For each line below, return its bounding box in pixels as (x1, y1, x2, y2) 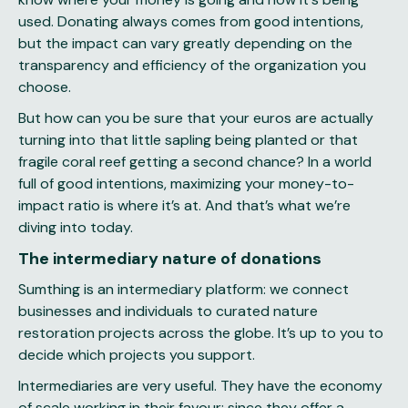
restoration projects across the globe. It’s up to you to (18, 323, 383, 342)
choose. (18, 77, 71, 97)
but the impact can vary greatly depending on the (18, 34, 352, 53)
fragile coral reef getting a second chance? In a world (18, 152, 372, 171)
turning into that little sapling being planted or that (18, 130, 358, 149)
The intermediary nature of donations (18, 248, 321, 270)
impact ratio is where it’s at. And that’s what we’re (18, 196, 351, 215)
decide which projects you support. (18, 345, 255, 364)
